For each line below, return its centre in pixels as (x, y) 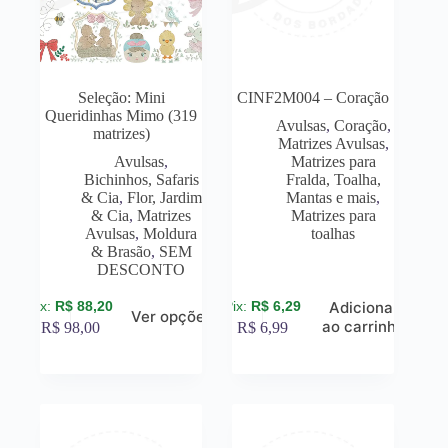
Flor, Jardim (164, 198)
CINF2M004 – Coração (313, 98)
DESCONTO (141, 270)
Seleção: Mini (121, 98)
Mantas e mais (331, 198)
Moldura (170, 234)
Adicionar (363, 307)
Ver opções (171, 317)
